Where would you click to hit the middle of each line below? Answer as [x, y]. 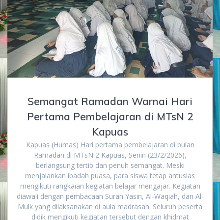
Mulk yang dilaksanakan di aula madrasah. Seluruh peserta [110, 206]
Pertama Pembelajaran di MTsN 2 [110, 116]
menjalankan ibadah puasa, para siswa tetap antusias [110, 175]
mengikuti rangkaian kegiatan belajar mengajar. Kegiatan [110, 186]
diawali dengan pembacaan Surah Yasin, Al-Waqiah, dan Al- [110, 196]
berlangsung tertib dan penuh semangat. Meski [110, 165]
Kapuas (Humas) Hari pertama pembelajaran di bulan [110, 144]
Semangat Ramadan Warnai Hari [110, 101]
